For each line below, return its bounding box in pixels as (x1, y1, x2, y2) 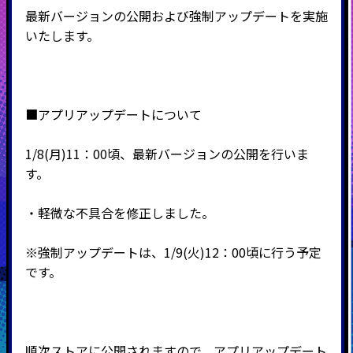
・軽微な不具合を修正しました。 (24, 203, 214, 223)
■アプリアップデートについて (24, 105, 202, 124)
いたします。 (24, 26, 99, 46)
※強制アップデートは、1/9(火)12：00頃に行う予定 (24, 243, 321, 262)
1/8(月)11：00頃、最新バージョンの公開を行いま (24, 144, 309, 164)
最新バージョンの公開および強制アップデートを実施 (24, 6, 328, 26)
